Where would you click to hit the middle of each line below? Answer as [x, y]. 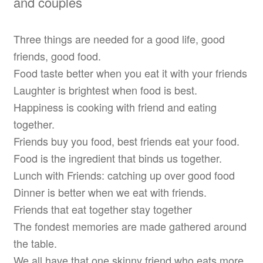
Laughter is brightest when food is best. [105, 90]
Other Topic [69, 62]
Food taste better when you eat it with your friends [130, 73]
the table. [35, 243]
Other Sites [68, 100]
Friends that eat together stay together [102, 209]
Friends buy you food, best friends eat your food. [126, 141]
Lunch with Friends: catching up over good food [124, 175]
